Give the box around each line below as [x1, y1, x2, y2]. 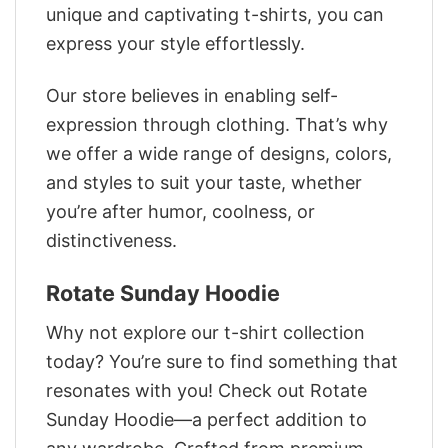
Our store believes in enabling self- [46, 85, 338, 107]
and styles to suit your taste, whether [46, 172, 362, 194]
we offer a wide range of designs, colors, [46, 143, 392, 165]
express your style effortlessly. [46, 33, 305, 55]
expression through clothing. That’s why [46, 114, 388, 136]
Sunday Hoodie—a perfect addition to [46, 408, 367, 430]
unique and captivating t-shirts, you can [46, 4, 384, 26]
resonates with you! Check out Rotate [46, 379, 367, 401]
